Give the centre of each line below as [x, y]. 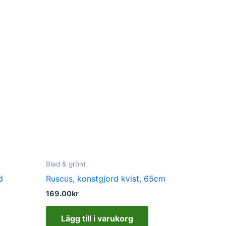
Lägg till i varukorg [97, 219]
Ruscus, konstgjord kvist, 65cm [106, 178]
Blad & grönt [66, 164]
